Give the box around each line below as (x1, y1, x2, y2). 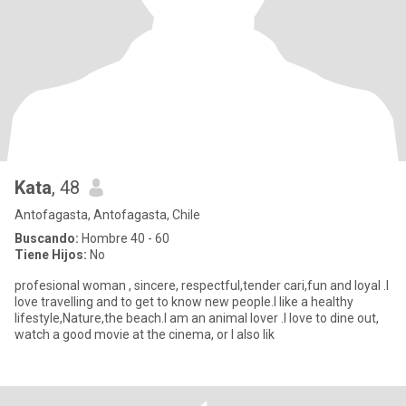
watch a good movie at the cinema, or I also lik (14, 327, 275, 342)
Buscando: (14, 231, 79, 246)
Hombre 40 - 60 (79, 231, 169, 246)
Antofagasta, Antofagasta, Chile (14, 208, 200, 222)
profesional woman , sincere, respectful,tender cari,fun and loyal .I (14, 278, 354, 293)
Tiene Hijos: (14, 247, 87, 262)
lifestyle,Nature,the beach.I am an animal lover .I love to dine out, (14, 311, 379, 325)
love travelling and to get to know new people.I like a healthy (14, 295, 353, 309)
